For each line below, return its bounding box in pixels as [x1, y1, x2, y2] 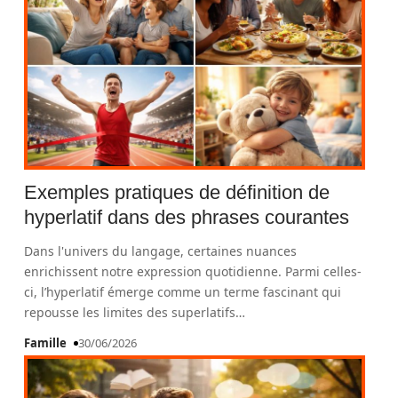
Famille [24, 335, 68, 351]
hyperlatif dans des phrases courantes [24, 206, 350, 228]
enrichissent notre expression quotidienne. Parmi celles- [24, 263, 362, 280]
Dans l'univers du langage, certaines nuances [24, 243, 298, 259]
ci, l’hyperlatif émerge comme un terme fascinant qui [24, 283, 342, 300]
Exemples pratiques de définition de [24, 181, 330, 203]
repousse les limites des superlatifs [24, 304, 236, 321]
